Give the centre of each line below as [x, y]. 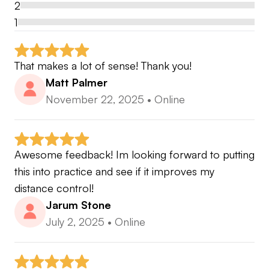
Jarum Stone [78, 204]
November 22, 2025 [95, 99]
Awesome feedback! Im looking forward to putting [134, 154]
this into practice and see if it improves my [114, 171]
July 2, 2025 [75, 221]
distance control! [54, 188]
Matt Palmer [77, 82]
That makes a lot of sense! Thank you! [103, 65]
